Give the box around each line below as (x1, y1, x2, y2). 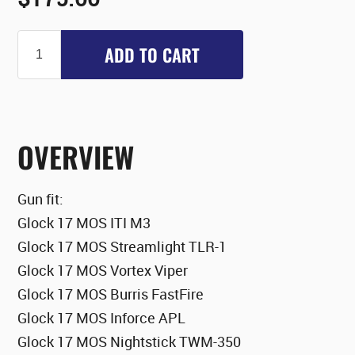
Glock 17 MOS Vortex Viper (17, 261, 189, 281)
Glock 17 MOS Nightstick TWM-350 (17, 332, 242, 352)
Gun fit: (17, 189, 64, 209)
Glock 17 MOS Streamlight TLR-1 (17, 237, 227, 257)
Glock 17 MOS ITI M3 (17, 213, 151, 233)
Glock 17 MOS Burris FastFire (17, 284, 204, 304)
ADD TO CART (105, 42, 200, 68)
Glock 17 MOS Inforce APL (17, 308, 186, 328)
